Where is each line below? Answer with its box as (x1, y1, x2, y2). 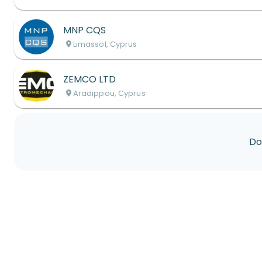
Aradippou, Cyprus (73, 88, 146, 99)
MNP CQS (63, 23, 106, 37)
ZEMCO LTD (63, 73, 116, 86)
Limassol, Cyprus (73, 39, 137, 50)
